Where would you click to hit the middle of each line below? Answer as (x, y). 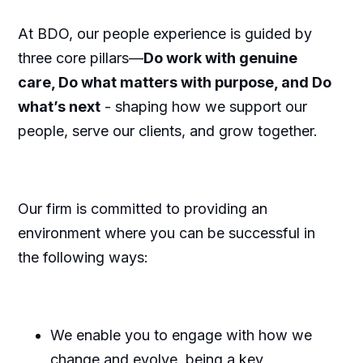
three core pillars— (80, 58)
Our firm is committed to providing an (142, 208)
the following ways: (83, 257)
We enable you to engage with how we (181, 335)
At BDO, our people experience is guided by (164, 33)
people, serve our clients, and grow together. (167, 130)
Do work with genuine (220, 58)
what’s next (59, 106)
